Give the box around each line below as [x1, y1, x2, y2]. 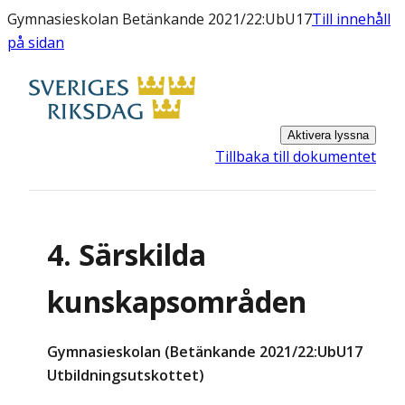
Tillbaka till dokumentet [215, 146, 376, 166]
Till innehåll [312, 9, 391, 29]
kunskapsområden [47, 282, 306, 322]
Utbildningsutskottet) [47, 365, 204, 386]
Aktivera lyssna [287, 128, 369, 142]
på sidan [7, 33, 64, 52]
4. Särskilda [47, 235, 206, 275]
